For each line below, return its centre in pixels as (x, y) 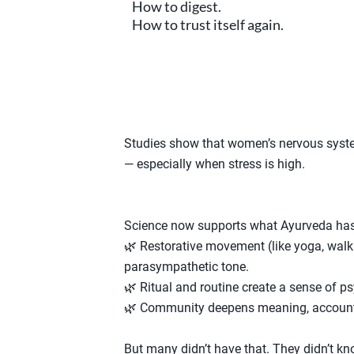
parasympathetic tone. (186, 266)
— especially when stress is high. (215, 164)
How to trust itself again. (208, 24)
